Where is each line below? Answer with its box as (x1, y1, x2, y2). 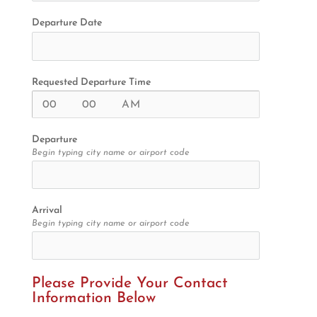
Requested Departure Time (31, 76, 151, 88)
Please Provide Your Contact (31, 275, 228, 291)
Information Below (31, 290, 156, 306)
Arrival (31, 204, 62, 216)
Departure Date (31, 18, 102, 29)
